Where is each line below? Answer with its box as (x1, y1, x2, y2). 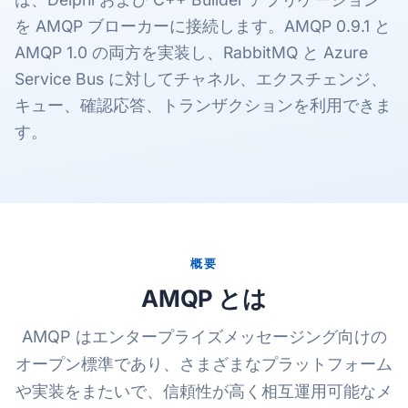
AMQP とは (141, 284, 267, 312)
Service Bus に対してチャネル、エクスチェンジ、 (15, 69, 387, 88)
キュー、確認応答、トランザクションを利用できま (15, 96, 392, 115)
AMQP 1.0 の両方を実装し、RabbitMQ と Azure (15, 43, 368, 62)
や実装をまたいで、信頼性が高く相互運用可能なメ (15, 382, 393, 401)
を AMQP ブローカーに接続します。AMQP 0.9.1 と (15, 16, 391, 36)
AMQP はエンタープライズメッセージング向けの (21, 327, 387, 346)
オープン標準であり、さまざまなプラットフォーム (15, 354, 393, 373)
